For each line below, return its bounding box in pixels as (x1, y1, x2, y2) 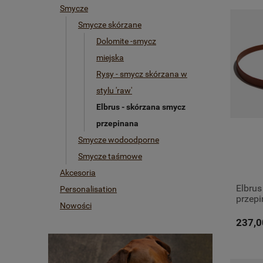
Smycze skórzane (78, 20, 141, 29)
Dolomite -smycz (96, 36, 156, 46)
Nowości (60, 201, 92, 210)
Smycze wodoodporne (78, 135, 159, 144)
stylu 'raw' (96, 86, 132, 95)
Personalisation (60, 184, 117, 194)
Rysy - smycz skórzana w (96, 69, 187, 79)
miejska (96, 53, 124, 62)
